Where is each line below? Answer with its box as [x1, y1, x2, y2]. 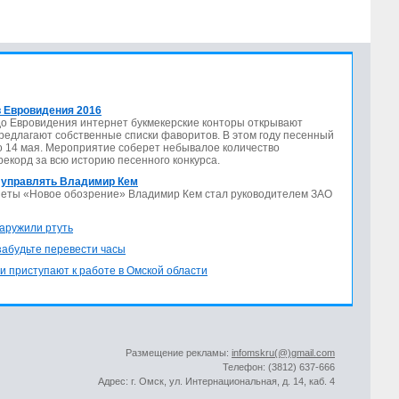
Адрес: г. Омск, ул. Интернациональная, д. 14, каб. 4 [98, 376, 335, 387]
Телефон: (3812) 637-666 [223, 362, 335, 372]
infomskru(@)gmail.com [232, 347, 335, 358]
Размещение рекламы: [126, 347, 232, 358]
